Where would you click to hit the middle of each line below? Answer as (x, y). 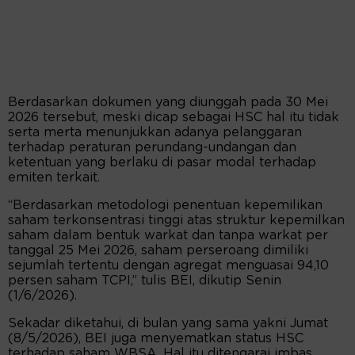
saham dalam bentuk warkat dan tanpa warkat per (168, 236)
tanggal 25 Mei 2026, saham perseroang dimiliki (158, 251)
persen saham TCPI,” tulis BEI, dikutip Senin (145, 281)
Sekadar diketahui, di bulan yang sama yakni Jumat (168, 324)
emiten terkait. (54, 178)
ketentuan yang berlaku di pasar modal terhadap (162, 163)
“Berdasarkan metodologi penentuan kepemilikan (165, 206)
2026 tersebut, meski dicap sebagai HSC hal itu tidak (174, 118)
